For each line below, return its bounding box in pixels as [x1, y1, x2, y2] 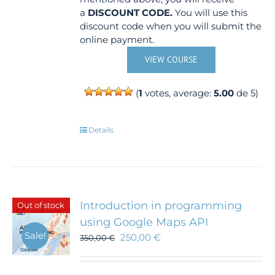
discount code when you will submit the [80, 20, 262, 32]
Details [88, 125, 114, 134]
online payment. [80, 34, 155, 45]
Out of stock [17, 199, 65, 210]
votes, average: [142, 87, 214, 99]
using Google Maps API [80, 215, 209, 229]
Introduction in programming [80, 199, 242, 212]
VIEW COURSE [145, 54, 198, 65]
